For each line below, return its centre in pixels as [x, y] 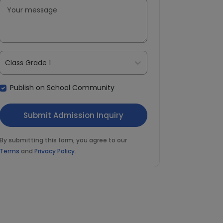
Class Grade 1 [28, 62]
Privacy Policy [54, 151]
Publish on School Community [62, 88]
